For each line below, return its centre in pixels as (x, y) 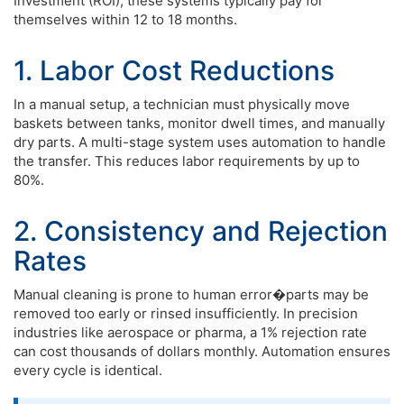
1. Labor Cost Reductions (174, 70)
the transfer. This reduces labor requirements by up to (187, 161)
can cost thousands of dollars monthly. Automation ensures (202, 351)
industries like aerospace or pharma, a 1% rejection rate (190, 332)
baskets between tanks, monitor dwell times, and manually (199, 123)
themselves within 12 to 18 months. (125, 19)
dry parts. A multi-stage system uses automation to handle (200, 142)
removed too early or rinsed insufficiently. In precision (186, 313)
